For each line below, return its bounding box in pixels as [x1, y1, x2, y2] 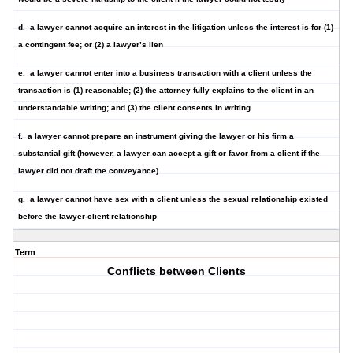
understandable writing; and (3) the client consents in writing [18, 103, 251, 113]
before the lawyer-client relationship [18, 212, 157, 221]
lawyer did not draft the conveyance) [18, 166, 158, 176]
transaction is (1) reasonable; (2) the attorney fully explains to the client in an [18, 86, 314, 95]
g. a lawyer [18, 195, 65, 204]
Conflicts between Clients [107, 265, 247, 278]
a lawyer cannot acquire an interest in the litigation [30, 23, 225, 32]
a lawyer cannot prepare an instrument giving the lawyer [28, 132, 245, 141]
